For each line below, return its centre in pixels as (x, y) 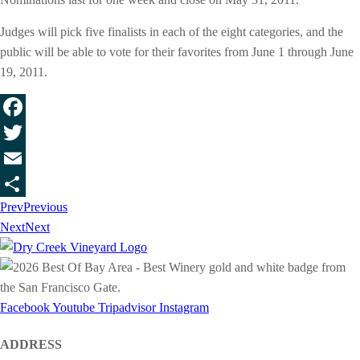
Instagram (184, 307)
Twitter (198, 157)
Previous (45, 207)
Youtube (74, 307)
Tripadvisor (127, 307)
